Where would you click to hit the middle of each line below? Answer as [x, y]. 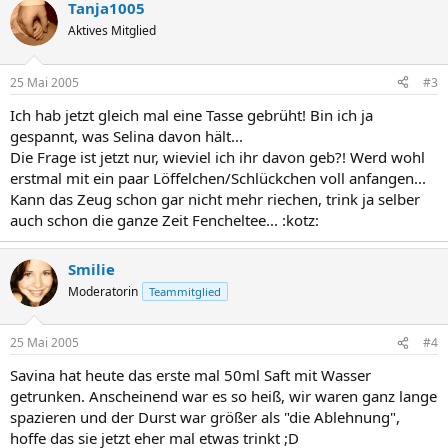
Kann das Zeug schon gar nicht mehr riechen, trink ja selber [215, 198]
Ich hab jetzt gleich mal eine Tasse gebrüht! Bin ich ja [191, 114]
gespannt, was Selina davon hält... [126, 135]
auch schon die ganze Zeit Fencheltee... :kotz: [164, 219]
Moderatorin [103, 291]
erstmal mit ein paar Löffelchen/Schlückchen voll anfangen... [218, 177]
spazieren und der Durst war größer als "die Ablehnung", [205, 417]
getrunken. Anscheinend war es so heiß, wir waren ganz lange [223, 396]
